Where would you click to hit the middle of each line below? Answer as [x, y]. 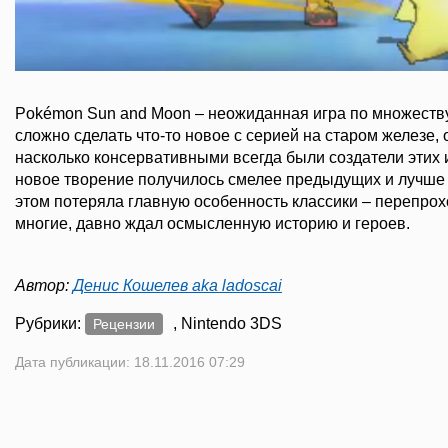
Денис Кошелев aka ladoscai [177, 285]
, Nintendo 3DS [227, 323]
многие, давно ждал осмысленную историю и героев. [214, 223]
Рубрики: [50, 323]
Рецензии [124, 323]
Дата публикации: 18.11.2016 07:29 [130, 361]
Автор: [44, 285]
